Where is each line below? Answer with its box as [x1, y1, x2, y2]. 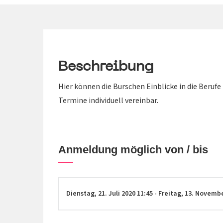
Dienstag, [66, 188, 98, 199]
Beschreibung [58, 60, 153, 74]
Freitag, [158, 188, 185, 199]
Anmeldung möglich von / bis [58, 143, 208, 156]
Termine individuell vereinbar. [58, 95, 158, 106]
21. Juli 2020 [98, 188, 137, 199]
